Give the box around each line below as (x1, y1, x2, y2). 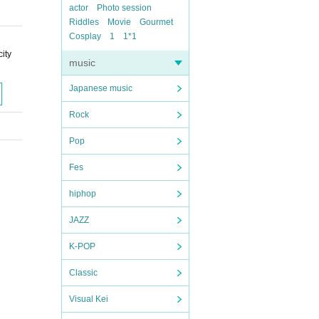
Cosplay (69, 31, 101, 41)
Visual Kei (69, 294, 108, 304)
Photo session (97, 3, 152, 13)
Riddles (69, 17, 99, 27)
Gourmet (140, 17, 173, 27)
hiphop (69, 189, 96, 199)
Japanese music (69, 83, 132, 93)
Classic (69, 268, 98, 278)
